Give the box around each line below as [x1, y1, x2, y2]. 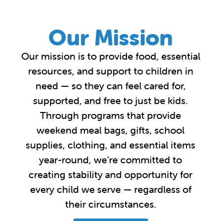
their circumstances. [65, 197, 156, 210]
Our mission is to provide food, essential [21, 49, 200, 62]
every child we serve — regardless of [30, 183, 191, 195]
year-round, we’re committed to [39, 153, 182, 166]
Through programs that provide [40, 109, 181, 121]
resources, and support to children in [28, 64, 193, 77]
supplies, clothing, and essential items [26, 138, 195, 151]
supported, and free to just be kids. [33, 94, 188, 107]
